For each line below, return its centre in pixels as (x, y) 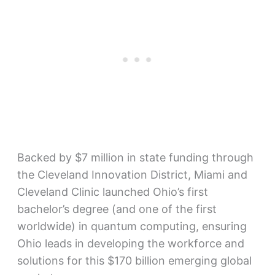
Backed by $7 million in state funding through (135, 157)
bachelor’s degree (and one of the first (117, 209)
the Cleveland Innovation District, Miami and (132, 174)
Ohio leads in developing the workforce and (130, 243)
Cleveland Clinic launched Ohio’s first (112, 192)
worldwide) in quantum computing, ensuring (132, 226)
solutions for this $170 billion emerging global (134, 260)
